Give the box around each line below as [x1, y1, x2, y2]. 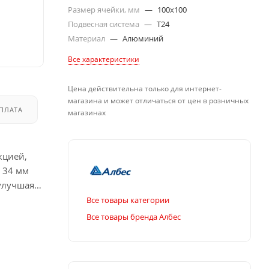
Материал [68, 33, 107, 44]
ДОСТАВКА [58, 104, 98, 114]
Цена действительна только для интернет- [68, 83, 222, 94]
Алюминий [122, 33, 163, 44]
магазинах [68, 107, 106, 118]
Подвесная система [68, 19, 141, 29]
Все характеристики [68, 54, 139, 64]
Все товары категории [86, 194, 169, 205]
